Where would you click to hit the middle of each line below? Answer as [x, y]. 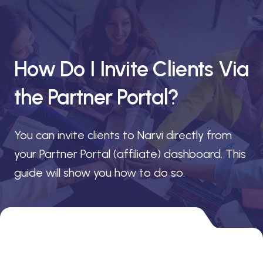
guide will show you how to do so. [100, 173]
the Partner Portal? [97, 97]
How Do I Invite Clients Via [131, 69]
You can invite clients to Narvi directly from [123, 135]
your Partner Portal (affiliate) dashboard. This [130, 154]
